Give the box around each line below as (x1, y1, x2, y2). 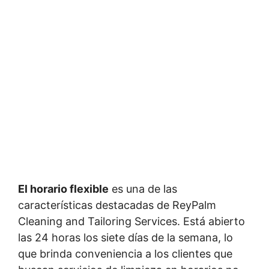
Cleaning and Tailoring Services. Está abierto (18, 215, 245, 228)
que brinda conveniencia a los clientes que (18, 247, 232, 260)
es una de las (109, 183, 177, 195)
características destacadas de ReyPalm (18, 199, 216, 211)
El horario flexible (18, 183, 109, 195)
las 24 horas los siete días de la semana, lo (18, 231, 233, 244)
